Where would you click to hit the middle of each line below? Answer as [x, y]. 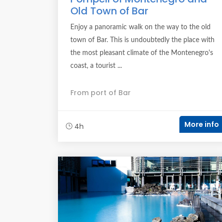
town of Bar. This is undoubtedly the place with [142, 40]
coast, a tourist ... [96, 66]
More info [202, 124]
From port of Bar [101, 93]
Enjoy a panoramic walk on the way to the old [140, 27]
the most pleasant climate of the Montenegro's [142, 53]
